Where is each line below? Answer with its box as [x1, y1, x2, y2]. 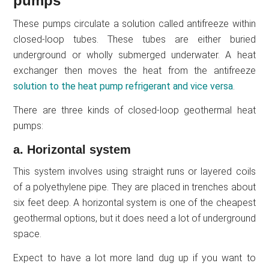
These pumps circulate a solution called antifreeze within [13, 17, 256, 29]
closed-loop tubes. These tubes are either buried [13, 33, 256, 45]
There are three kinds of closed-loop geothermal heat [13, 104, 256, 116]
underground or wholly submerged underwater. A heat [13, 49, 256, 61]
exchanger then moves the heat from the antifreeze [13, 64, 256, 76]
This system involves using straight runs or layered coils [13, 165, 256, 177]
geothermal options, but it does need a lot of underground [13, 212, 256, 224]
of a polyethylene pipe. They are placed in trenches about [13, 181, 256, 193]
